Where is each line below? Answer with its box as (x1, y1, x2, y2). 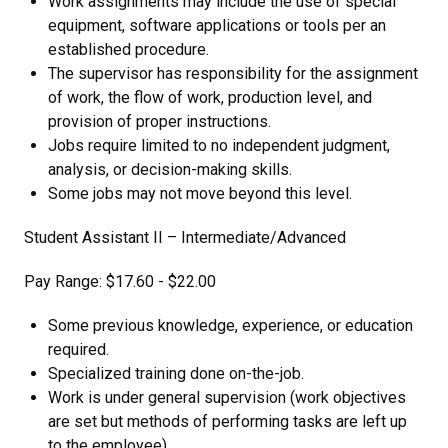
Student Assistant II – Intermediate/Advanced (24, 228, 346, 247)
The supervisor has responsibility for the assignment (48, 64, 418, 83)
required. (48, 340, 109, 359)
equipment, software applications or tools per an (48, 16, 386, 35)
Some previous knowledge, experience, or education (48, 316, 413, 335)
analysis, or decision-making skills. (48, 160, 292, 179)
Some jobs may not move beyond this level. (48, 184, 352, 203)
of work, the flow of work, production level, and (48, 88, 372, 107)
